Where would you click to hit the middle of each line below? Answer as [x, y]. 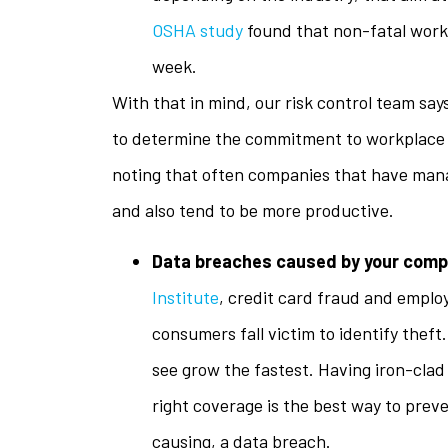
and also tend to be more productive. [253, 210]
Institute [185, 296]
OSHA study [197, 30]
